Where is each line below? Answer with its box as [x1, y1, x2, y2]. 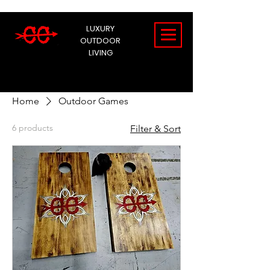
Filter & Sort [130, 123, 181, 134]
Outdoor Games [58, 95, 128, 107]
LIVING [88, 47, 113, 58]
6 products [12, 122, 53, 133]
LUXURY [86, 23, 115, 34]
